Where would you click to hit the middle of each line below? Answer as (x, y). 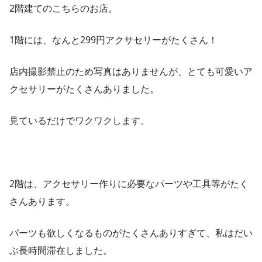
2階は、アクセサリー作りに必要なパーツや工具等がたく (129, 184)
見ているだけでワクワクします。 (80, 121)
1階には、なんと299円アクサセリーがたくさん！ (113, 40)
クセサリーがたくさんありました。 (84, 89)
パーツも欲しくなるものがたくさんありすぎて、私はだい (131, 233)
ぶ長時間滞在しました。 (61, 251)
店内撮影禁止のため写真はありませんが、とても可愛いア (131, 72)
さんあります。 (42, 201)
